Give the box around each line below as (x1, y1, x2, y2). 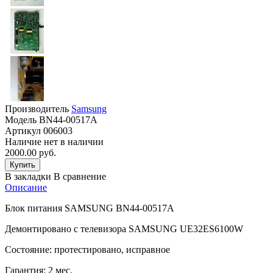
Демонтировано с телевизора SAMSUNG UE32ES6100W (5, 223, 243, 234)
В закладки (5, 171, 51, 182)
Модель (5, 114, 37, 125)
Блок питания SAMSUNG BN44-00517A (5, 202, 174, 213)
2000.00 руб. (5, 147, 56, 158)
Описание (5, 182, 47, 193)
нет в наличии (41, 136, 104, 147)
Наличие (5, 136, 41, 147)
